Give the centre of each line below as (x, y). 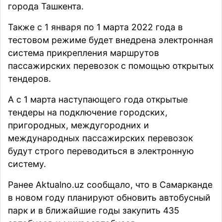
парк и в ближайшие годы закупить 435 (94, 211)
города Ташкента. (46, 6)
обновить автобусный (162, 198)
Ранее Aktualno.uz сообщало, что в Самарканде (110, 185)
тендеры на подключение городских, (88, 112)
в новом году (38, 198)
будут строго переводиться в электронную (101, 151)
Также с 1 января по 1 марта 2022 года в (95, 27)
